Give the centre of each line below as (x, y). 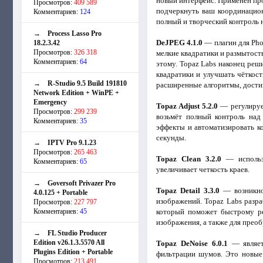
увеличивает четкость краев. (203, 169)
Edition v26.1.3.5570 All (69, 242)
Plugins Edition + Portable (73, 252)
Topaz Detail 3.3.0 (188, 190)
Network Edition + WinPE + (76, 92)
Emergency (50, 102)
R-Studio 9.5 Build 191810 (87, 83)
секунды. (171, 137)
